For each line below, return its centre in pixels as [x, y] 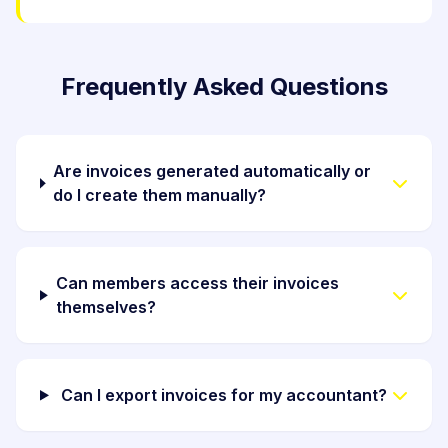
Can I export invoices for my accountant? [224, 395]
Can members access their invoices [197, 283]
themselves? [105, 307]
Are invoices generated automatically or [212, 171]
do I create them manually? [160, 195]
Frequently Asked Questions [224, 87]
